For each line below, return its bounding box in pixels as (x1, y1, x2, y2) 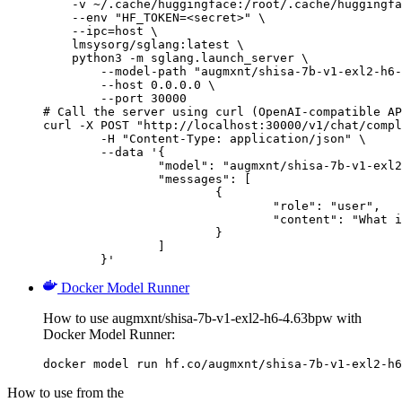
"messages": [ (43, 171, 158, 186)
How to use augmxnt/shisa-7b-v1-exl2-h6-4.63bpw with (43, 310, 362, 326)
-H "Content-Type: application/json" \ (43, 131, 100, 145)
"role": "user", (43, 198, 273, 213)
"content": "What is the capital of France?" (43, 212, 273, 226)
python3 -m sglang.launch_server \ (43, 50, 309, 65)
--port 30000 (43, 91, 187, 105)
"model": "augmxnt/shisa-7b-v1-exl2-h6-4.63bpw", (43, 158, 158, 172)
